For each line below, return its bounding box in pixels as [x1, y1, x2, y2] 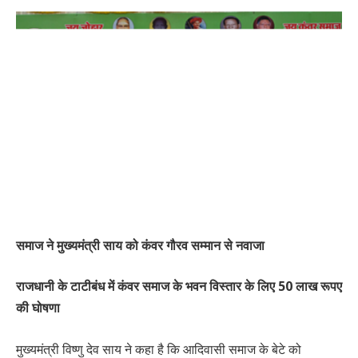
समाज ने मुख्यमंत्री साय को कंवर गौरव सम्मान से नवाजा [16, 236, 265, 254]
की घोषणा [16, 299, 60, 317]
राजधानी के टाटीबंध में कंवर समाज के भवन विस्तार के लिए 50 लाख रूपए [16, 277, 342, 296]
